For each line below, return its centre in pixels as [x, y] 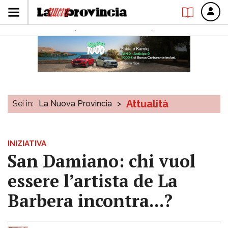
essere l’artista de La [93, 181]
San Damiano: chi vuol [102, 161]
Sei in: [23, 104]
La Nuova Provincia [75, 104]
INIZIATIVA [27, 144]
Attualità [147, 104]
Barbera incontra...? [90, 201]
